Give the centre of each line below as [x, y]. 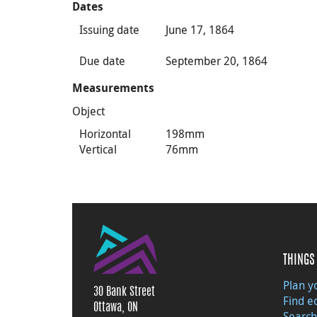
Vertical [98, 149]
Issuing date [109, 30]
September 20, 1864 [217, 61]
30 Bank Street [124, 292]
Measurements [113, 88]
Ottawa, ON [116, 308]
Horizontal [105, 134]
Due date [102, 61]
